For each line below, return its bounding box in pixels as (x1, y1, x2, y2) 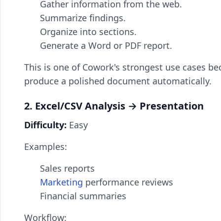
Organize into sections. (40, 26, 137, 37)
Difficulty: (24, 119, 67, 131)
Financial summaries (40, 190, 126, 202)
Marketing (40, 176, 83, 188)
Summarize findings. (40, 12, 126, 24)
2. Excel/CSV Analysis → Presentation (24, 99, 204, 112)
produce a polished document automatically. (24, 75, 212, 87)
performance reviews (83, 176, 173, 188)
